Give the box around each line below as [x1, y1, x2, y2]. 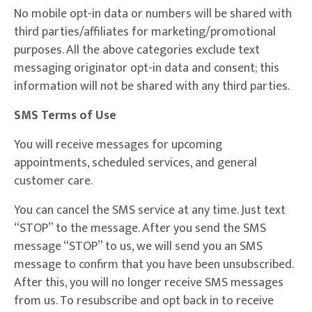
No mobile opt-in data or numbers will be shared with [14, 3, 292, 25]
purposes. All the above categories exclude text [14, 40, 260, 61]
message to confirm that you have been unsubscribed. [14, 254, 293, 276]
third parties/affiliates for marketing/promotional [14, 22, 276, 43]
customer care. [14, 171, 93, 192]
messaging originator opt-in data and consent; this [14, 58, 279, 79]
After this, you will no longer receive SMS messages [14, 272, 283, 294]
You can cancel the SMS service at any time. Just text [14, 200, 286, 221]
